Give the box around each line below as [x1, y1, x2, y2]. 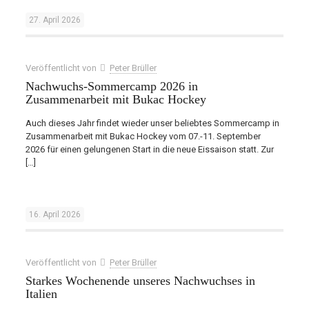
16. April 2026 [28, 210, 81, 219]
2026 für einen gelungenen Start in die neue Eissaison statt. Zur [25, 144, 274, 154]
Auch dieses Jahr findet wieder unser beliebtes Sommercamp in [25, 118, 279, 128]
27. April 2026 [28, 15, 81, 25]
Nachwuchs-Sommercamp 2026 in [25, 79, 198, 93]
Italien [25, 287, 57, 301]
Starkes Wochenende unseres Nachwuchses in [25, 274, 255, 288]
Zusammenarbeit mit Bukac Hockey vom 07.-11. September [25, 131, 261, 141]
